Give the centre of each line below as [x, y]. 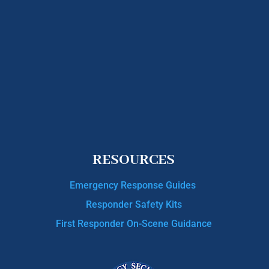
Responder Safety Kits [134, 204]
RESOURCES [134, 160]
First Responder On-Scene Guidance [134, 223]
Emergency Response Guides [134, 185]
